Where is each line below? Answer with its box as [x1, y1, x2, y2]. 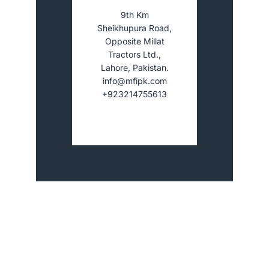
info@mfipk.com [102, 75, 167, 86]
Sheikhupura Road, [97, 22, 172, 33]
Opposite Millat [104, 35, 165, 46]
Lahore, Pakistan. [100, 62, 169, 73]
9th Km [120, 9, 149, 20]
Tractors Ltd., [108, 49, 161, 59]
